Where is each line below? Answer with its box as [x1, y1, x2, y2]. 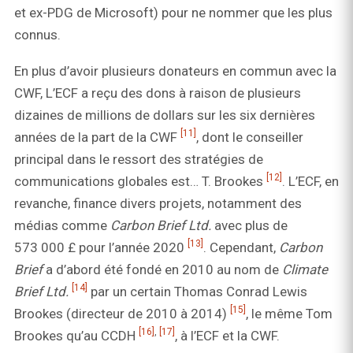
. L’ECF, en [282, 173, 339, 190]
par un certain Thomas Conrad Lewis [87, 284, 307, 300]
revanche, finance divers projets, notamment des [14, 195, 302, 212]
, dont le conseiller [196, 129, 303, 146]
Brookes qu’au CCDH [14, 328, 139, 344]
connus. [14, 27, 61, 43]
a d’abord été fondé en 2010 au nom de [43, 262, 282, 278]
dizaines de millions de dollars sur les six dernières [14, 107, 315, 124]
